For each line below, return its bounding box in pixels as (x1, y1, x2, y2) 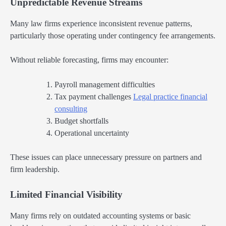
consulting (54, 104, 87, 113)
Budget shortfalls (54, 116, 108, 125)
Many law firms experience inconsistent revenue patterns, (10, 19, 192, 28)
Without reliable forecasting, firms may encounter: (10, 55, 168, 65)
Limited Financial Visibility (10, 189, 123, 200)
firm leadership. (10, 164, 60, 174)
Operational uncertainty (54, 128, 129, 137)
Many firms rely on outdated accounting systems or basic (10, 211, 191, 220)
